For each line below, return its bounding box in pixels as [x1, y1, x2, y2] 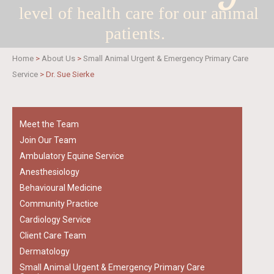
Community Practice [20, 199, 98, 209]
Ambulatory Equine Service [20, 151, 124, 161]
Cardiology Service [20, 215, 91, 224]
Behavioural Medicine [20, 183, 102, 193]
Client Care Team [20, 231, 86, 240]
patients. [105, 24, 166, 43]
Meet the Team [20, 119, 79, 129]
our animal [182, 4, 259, 23]
